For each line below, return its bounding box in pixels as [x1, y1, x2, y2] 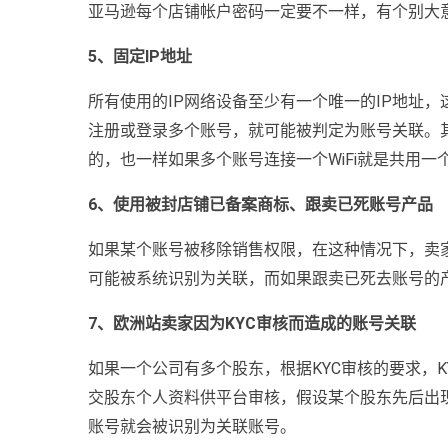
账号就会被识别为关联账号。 [88, 416, 296, 436]
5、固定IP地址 [88, 46, 192, 66]
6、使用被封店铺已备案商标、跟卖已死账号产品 [88, 194, 433, 214]
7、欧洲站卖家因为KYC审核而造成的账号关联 [88, 313, 416, 333]
